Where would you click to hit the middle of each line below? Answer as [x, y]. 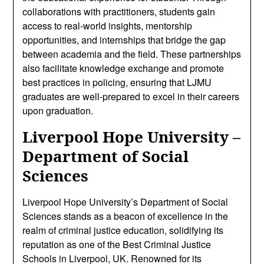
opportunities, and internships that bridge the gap [124, 40]
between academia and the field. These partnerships [132, 54]
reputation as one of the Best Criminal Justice [117, 244]
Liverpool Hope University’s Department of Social [126, 202]
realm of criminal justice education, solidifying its [123, 230]
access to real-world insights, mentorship [108, 26]
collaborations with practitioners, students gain [119, 11]
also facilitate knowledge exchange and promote [123, 68]
